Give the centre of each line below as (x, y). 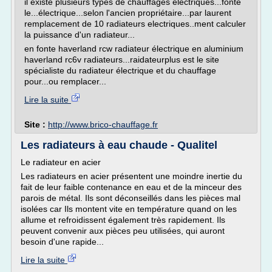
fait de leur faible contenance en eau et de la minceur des (131, 187)
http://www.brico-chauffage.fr (103, 124)
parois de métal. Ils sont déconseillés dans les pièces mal (131, 198)
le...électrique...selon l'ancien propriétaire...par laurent (128, 13)
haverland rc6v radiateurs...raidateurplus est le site (122, 59)
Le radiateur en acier (61, 162)
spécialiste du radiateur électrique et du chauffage (120, 70)
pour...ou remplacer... (65, 81)
